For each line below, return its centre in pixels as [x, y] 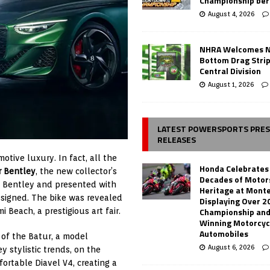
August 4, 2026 [231, 14]
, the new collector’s [76, 171]
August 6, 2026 [231, 247]
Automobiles [224, 233]
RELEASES [177, 139]
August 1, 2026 [231, 84]
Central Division [231, 71]
